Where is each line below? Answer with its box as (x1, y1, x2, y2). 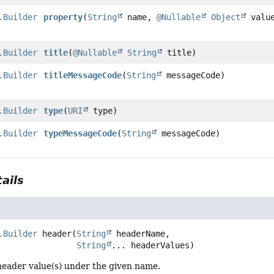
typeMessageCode (43, 128, 117, 138)
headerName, (111, 228, 171, 239)
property (43, 12, 83, 22)
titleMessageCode (43, 70, 122, 80)
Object (211, 12, 241, 22)
